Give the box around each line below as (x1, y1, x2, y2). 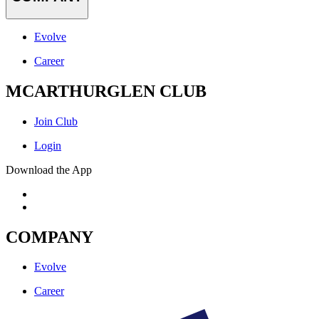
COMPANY (6, 227, 93, 246)
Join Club (34, 115, 78, 127)
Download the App (6, 163, 92, 176)
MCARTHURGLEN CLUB (6, 81, 206, 100)
